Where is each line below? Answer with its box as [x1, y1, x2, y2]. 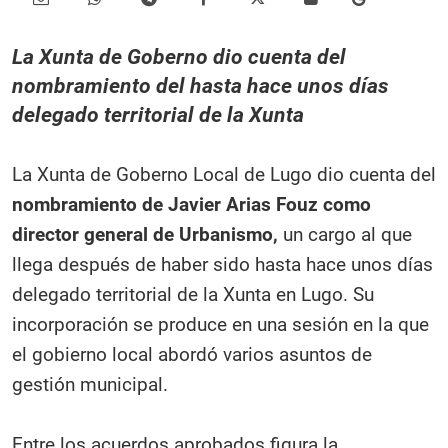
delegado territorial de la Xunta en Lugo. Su [12, 283, 374, 307]
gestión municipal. [12, 373, 168, 397]
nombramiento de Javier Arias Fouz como [12, 193, 371, 217]
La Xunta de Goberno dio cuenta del [12, 45, 346, 70]
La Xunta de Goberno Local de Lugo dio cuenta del [12, 163, 436, 187]
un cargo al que [278, 223, 412, 247]
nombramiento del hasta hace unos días [12, 74, 389, 99]
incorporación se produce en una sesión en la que [12, 313, 429, 337]
